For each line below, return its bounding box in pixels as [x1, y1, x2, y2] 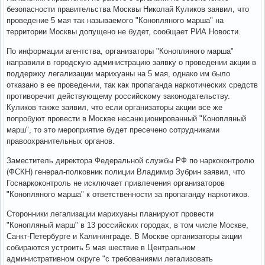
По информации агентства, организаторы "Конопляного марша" [7, 46, 234, 56]
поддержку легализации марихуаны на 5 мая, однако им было [7, 69, 230, 78]
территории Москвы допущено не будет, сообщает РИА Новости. [7, 27, 241, 36]
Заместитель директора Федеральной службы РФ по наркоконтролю [7, 156, 254, 165]
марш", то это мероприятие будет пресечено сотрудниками [7, 125, 219, 134]
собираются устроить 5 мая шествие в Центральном [7, 243, 196, 252]
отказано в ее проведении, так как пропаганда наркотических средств [7, 80, 258, 89]
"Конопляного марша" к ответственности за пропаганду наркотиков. [7, 189, 250, 199]
